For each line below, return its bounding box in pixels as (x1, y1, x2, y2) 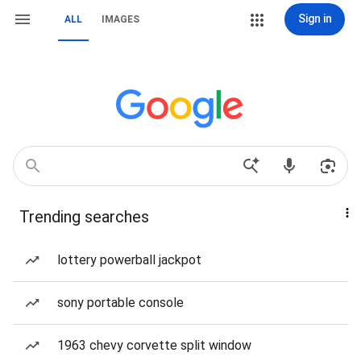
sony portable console (57, 295, 184, 310)
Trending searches (19, 207, 149, 226)
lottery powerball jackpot (57, 252, 201, 268)
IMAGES (102, 14, 139, 25)
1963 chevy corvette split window (57, 338, 251, 353)
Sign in (297, 12, 332, 25)
